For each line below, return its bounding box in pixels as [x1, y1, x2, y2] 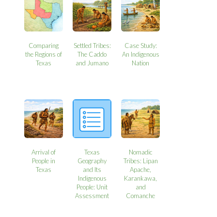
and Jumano [76, 59, 109, 67]
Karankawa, [124, 174, 157, 182]
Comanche [126, 191, 155, 200]
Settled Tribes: [73, 41, 111, 49]
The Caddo [77, 50, 107, 58]
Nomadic [128, 148, 153, 156]
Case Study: [124, 41, 157, 49]
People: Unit [77, 183, 108, 191]
